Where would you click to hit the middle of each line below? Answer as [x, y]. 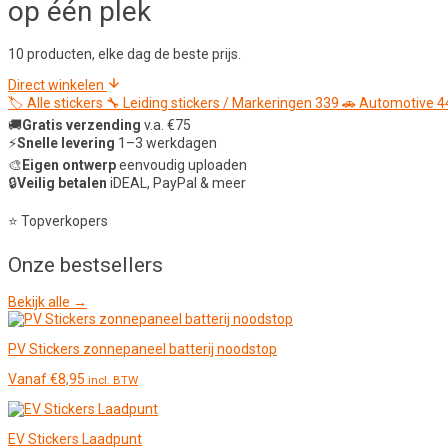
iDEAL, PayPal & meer [176, 183]
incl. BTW [113, 380]
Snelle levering [66, 143]
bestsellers [111, 264]
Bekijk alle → [47, 302]
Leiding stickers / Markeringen [217, 103]
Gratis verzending [81, 125]
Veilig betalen [62, 183]
